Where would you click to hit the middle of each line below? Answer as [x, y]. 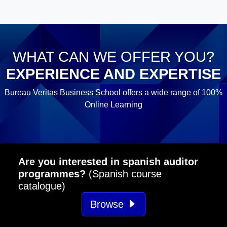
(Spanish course [124, 174]
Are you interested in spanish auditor [108, 161]
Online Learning [113, 104]
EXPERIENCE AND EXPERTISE [113, 74]
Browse [108, 204]
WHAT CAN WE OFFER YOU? [113, 56]
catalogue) [42, 186]
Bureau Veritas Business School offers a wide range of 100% [113, 92]
